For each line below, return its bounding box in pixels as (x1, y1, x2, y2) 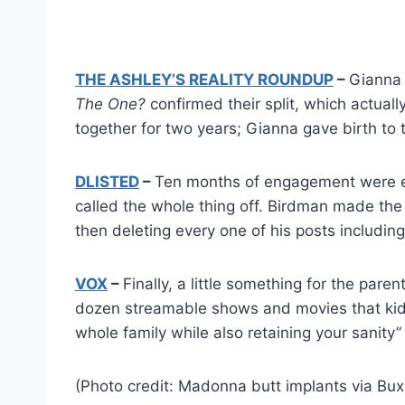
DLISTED (75, 172, 139, 191)
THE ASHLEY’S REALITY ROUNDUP (75, 70, 334, 89)
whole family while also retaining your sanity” (75, 323, 401, 342)
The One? (75, 94, 146, 113)
